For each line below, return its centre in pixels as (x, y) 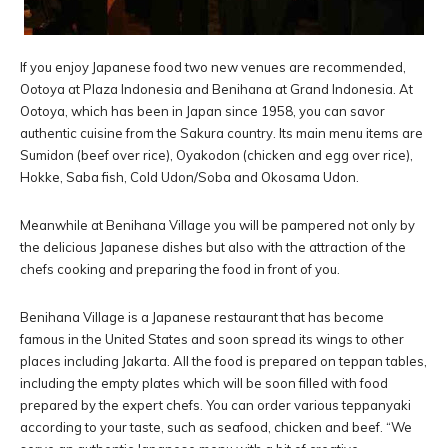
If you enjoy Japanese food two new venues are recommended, (213, 67)
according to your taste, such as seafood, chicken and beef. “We (216, 427)
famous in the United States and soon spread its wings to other (212, 339)
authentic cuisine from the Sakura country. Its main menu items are (221, 133)
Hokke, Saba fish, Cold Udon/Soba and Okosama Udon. (189, 177)
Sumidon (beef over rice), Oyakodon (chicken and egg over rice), (216, 155)
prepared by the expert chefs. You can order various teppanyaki (215, 405)
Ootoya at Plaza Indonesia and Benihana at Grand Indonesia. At (216, 89)
